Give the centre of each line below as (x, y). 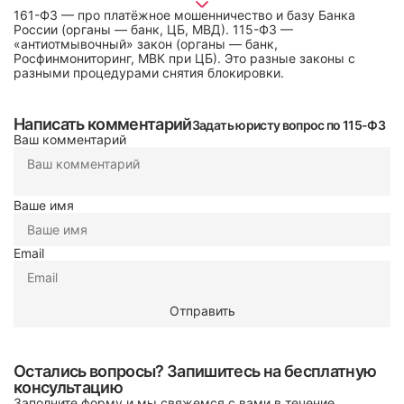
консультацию (69, 387)
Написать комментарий (103, 124)
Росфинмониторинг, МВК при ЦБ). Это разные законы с (184, 58)
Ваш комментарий (70, 139)
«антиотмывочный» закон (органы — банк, (146, 44)
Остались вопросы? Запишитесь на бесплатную (195, 371)
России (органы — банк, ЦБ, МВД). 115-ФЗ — (153, 29)
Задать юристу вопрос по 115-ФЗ (289, 125)
